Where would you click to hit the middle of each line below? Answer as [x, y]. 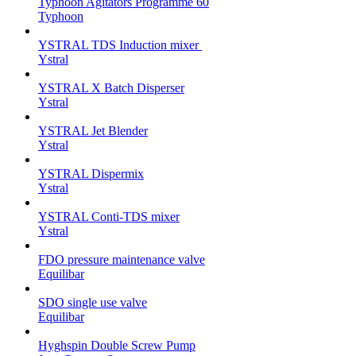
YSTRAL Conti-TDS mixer [109, 216]
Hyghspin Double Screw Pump [117, 345]
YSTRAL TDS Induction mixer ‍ [120, 44]
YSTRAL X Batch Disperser [111, 87]
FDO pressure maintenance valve [122, 259]
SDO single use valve [93, 302]
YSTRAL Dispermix [91, 173]
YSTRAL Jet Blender [93, 130]
